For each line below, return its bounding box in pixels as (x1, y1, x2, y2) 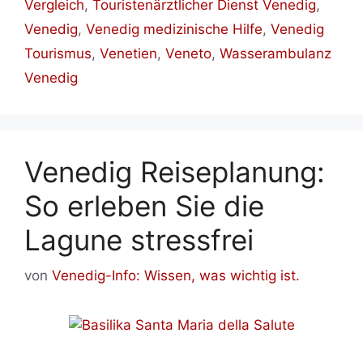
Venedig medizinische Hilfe (86, 20, 263, 37)
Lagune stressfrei (24, 222, 254, 257)
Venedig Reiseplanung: (24, 154, 325, 189)
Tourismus (24, 45, 92, 62)
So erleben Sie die (24, 188, 264, 223)
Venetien (100, 45, 157, 62)
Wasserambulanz (220, 45, 331, 62)
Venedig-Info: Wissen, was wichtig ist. (52, 267, 300, 284)
